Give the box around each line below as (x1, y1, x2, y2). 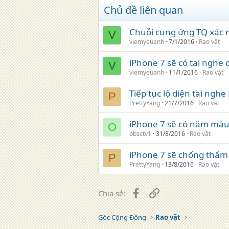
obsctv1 (129, 129, 151, 138)
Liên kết (159, 187, 187, 197)
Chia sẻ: (98, 188, 125, 198)
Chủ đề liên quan (104, 3, 183, 17)
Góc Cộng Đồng (98, 213, 146, 222)
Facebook (140, 187, 174, 197)
